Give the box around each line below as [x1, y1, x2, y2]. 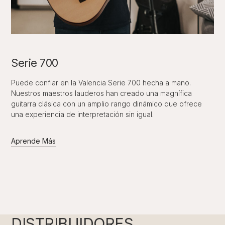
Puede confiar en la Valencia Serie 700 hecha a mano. [11, 78, 191, 87]
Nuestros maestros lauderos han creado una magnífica [11, 89, 192, 98]
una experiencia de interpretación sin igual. [11, 110, 154, 119]
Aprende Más [11, 137, 56, 146]
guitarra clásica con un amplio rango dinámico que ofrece [11, 99, 202, 108]
